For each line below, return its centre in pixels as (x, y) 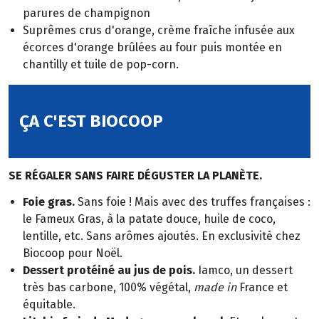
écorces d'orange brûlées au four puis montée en (152, 47)
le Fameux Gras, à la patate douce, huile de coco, (149, 219)
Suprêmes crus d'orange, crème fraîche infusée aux (159, 30)
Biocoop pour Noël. (73, 253)
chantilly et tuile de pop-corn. (101, 64)
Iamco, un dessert (244, 270)
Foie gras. (49, 202)
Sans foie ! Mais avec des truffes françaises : (193, 202)
